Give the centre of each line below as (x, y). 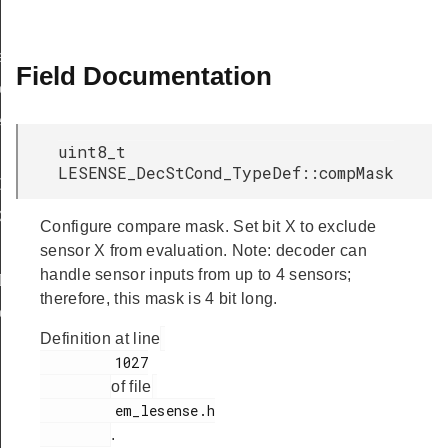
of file (131, 386)
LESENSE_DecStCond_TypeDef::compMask (226, 172)
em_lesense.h (77, 410)
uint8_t (92, 151)
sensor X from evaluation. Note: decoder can (203, 250)
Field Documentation (144, 76)
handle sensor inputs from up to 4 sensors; (196, 274)
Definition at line (100, 338)
